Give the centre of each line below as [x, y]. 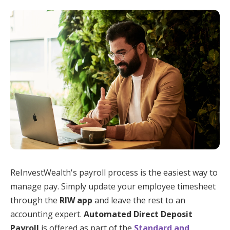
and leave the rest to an [140, 200]
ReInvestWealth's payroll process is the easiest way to [114, 172]
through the [35, 200]
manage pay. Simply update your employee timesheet [113, 186]
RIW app [77, 200]
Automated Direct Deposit [138, 214]
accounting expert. [47, 214]
